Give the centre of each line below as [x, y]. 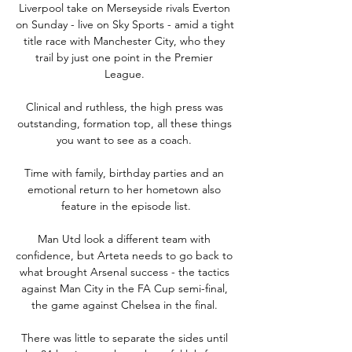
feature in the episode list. [126, 205]
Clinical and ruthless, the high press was [124, 106]
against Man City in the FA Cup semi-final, [124, 288]
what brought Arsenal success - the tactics [124, 271]
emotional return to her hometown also [124, 189]
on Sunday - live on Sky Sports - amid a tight [125, 24]
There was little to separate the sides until [124, 337]
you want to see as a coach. [126, 139]
